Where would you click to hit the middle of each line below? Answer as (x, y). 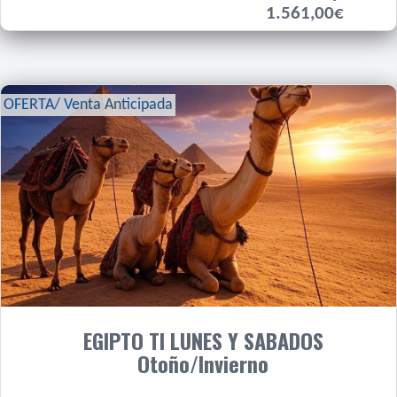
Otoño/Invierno (203, 363)
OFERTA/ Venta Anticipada (88, 105)
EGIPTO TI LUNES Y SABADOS (203, 340)
